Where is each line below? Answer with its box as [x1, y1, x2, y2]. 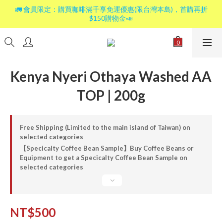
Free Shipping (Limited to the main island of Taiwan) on [20, 123, 190, 131]
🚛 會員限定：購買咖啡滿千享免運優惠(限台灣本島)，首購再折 [14, 5, 208, 13]
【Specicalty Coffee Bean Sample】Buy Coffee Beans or [20, 144, 194, 152]
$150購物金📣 [89, 14, 133, 22]
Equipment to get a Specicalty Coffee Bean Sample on [20, 154, 187, 162]
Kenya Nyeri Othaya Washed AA [10, 68, 212, 85]
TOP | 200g [77, 87, 145, 104]
